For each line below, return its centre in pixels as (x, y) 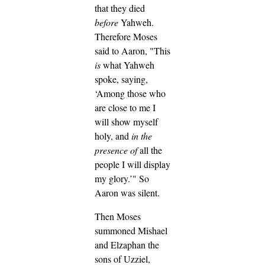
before (106, 22)
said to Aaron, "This (132, 51)
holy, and (113, 136)
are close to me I (125, 108)
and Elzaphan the (127, 245)
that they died (120, 8)
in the (142, 136)
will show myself (126, 122)
